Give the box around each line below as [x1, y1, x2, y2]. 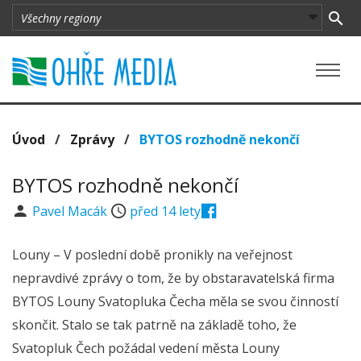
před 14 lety [130, 202, 201, 220]
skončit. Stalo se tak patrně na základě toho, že [12, 316, 297, 334]
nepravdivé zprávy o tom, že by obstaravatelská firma [12, 269, 334, 287]
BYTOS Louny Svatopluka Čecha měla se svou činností [12, 293, 338, 310]
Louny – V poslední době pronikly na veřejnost [12, 246, 293, 263]
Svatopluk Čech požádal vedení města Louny [12, 339, 280, 357]
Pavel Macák [31, 202, 110, 220]
